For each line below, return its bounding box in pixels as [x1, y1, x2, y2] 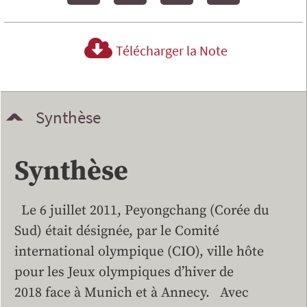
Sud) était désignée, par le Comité [14, 223, 219, 241]
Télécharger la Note [115, 42, 228, 60]
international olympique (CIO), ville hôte [14, 243, 264, 261]
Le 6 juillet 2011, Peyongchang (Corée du [14, 202, 269, 220]
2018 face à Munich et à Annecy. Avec [14, 284, 249, 302]
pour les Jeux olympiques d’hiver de [14, 264, 234, 282]
